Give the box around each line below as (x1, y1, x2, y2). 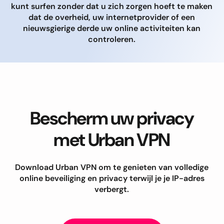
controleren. (88, 33, 135, 44)
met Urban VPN (53, 127, 170, 151)
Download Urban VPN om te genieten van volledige (15, 161, 208, 172)
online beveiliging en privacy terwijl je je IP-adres (19, 172, 204, 183)
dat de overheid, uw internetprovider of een (28, 11, 195, 22)
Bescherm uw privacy (29, 106, 194, 130)
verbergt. (94, 183, 129, 194)
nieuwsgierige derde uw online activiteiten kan (23, 22, 200, 33)
